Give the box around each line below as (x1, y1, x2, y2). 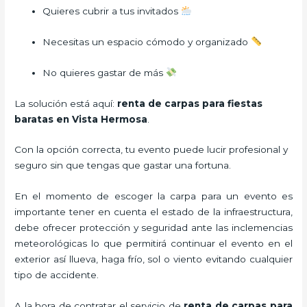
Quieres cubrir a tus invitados (42, 5, 182, 16)
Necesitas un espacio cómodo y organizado (42, 36, 251, 47)
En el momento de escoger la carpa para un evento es (14, 191, 293, 202)
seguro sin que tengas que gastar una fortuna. (14, 160, 232, 171)
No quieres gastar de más (42, 66, 167, 78)
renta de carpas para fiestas (117, 97, 263, 109)
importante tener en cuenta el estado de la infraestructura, (14, 206, 293, 218)
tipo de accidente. (14, 269, 99, 281)
